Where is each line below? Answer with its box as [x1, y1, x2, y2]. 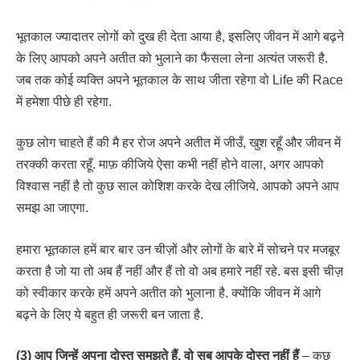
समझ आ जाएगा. [16, 201, 88, 215]
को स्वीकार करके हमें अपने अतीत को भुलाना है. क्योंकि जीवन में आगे [16, 285, 321, 300]
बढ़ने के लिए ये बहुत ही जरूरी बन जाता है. [16, 307, 203, 321]
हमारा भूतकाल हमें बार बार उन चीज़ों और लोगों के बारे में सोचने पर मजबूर [16, 242, 340, 256]
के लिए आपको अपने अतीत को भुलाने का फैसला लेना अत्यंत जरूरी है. [16, 51, 328, 65]
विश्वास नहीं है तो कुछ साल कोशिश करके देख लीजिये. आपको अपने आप [16, 179, 339, 194]
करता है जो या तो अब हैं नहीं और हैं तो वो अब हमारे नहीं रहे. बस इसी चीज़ [16, 264, 343, 278]
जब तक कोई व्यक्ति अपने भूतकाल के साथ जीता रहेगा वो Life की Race [16, 72, 343, 87]
